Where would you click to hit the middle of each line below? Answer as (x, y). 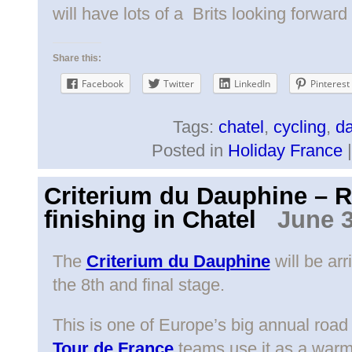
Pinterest (330, 84)
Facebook (102, 84)
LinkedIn (252, 84)
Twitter (178, 84)
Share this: (77, 58)
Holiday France (285, 151)
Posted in (189, 151)
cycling (299, 127)
